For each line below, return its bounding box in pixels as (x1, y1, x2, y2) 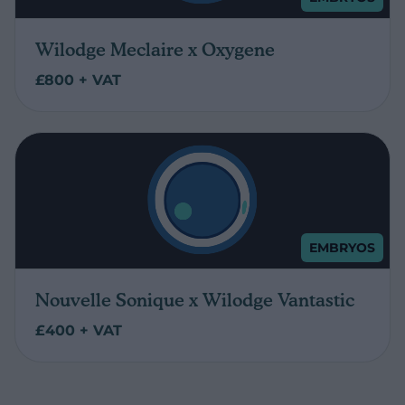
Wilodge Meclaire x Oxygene (35, 38, 275, 61)
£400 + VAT (35, 322, 122, 340)
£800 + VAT (35, 71, 121, 89)
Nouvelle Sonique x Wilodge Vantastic (35, 289, 354, 312)
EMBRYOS (309, 240, 375, 257)
